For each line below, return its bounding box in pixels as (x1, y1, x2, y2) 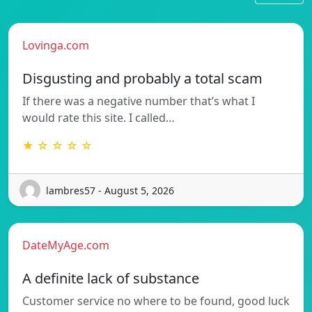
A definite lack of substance (22, 269, 199, 288)
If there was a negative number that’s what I (22, 93, 255, 109)
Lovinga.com (22, 38, 89, 54)
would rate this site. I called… (22, 110, 175, 126)
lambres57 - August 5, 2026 (46, 183, 174, 197)
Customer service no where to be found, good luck (22, 293, 290, 309)
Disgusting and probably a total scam (22, 69, 263, 88)
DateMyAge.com (22, 237, 109, 253)
